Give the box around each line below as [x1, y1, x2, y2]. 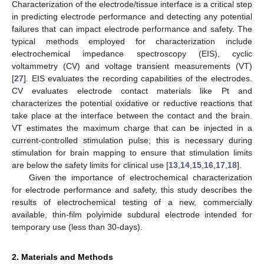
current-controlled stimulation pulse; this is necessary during [12, 135, 252, 145]
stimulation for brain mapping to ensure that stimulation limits [12, 147, 252, 157]
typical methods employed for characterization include [12, 36, 252, 46]
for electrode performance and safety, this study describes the [12, 184, 252, 194]
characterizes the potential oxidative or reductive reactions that [12, 98, 252, 108]
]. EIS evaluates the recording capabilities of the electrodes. [24, 73, 252, 83]
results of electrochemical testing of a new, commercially [12, 197, 252, 207]
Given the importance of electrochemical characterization [28, 172, 252, 182]
